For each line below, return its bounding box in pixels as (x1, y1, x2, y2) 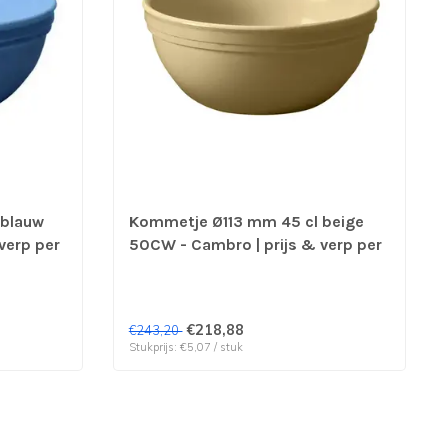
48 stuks (129, 257, 198, 277)
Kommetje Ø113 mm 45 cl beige (129, 211, 365, 231)
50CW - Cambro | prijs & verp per (129, 234, 383, 254)
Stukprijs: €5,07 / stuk (129, 339, 244, 354)
